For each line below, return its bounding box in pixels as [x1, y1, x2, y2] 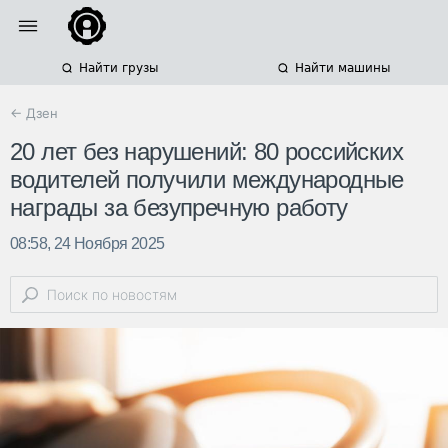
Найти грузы [78, 61, 158, 75]
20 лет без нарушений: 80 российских [10, 138, 403, 166]
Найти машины [294, 61, 390, 75]
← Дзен [10, 105, 58, 121]
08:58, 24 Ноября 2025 [10, 235, 165, 253]
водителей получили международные [10, 166, 404, 194]
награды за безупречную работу [10, 194, 348, 222]
